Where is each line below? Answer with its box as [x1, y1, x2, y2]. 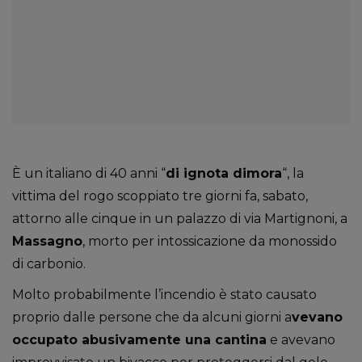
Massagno [12, 234, 82, 249]
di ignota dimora [166, 166, 282, 181]
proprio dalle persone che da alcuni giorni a [12, 309, 292, 325]
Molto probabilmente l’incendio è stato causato [12, 287, 317, 302]
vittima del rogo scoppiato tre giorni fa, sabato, [12, 188, 308, 204]
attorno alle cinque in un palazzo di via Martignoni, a [12, 211, 347, 226]
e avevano [267, 332, 335, 347]
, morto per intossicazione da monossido [82, 234, 337, 249]
